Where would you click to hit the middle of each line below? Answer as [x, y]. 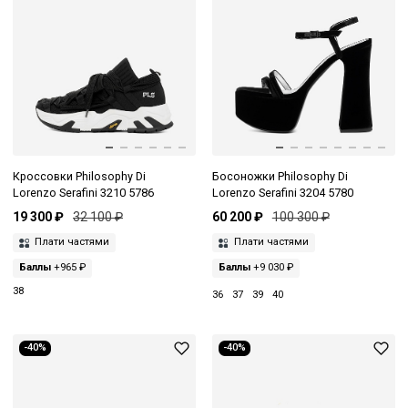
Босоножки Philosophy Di [280, 176]
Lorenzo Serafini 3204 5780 [282, 192]
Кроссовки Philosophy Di [79, 176]
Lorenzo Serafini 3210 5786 [83, 192]
